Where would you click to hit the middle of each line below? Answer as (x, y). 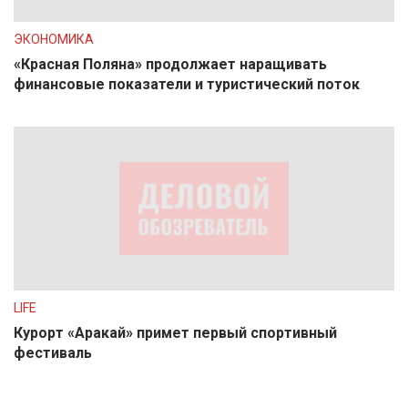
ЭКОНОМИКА (54, 39)
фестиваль (53, 353)
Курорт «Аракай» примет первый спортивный (175, 333)
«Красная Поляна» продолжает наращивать (170, 64)
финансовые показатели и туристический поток (187, 84)
